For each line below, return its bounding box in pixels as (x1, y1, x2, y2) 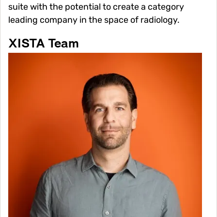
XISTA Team (8, 38, 79, 50)
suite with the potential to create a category (8, 1, 184, 13)
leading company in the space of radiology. (8, 15, 180, 26)
